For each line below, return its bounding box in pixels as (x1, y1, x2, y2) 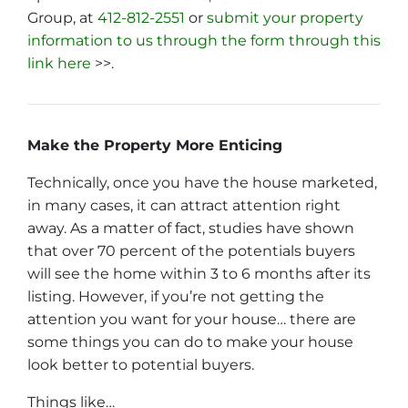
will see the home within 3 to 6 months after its (27, 265, 371, 283)
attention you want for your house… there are (27, 311, 356, 329)
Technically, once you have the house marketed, (27, 174, 377, 192)
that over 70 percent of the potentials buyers (27, 242, 355, 260)
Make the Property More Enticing (27, 137, 282, 155)
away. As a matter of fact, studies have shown (27, 219, 354, 238)
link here (27, 55, 91, 73)
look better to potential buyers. (27, 356, 254, 374)
